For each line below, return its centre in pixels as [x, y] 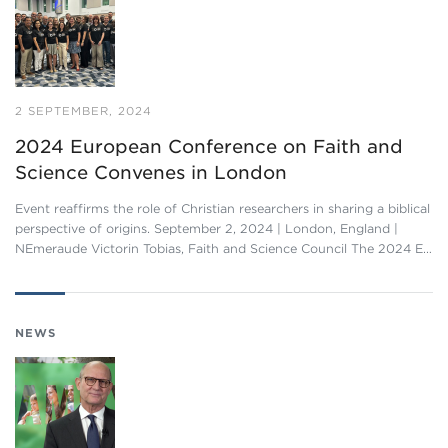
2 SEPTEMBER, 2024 [83, 111]
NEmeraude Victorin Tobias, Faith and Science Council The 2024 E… [223, 248]
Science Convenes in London [151, 172]
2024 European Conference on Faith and [209, 146]
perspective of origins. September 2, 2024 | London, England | [206, 228]
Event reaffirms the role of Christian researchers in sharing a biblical [222, 208]
